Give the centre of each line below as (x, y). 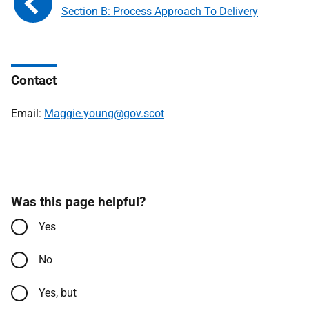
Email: (28, 113)
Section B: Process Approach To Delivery (160, 11)
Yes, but (58, 293)
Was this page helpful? (78, 202)
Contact (34, 80)
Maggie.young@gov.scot (104, 113)
